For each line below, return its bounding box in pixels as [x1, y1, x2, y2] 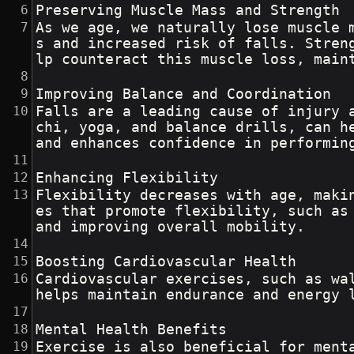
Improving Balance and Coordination [36, 86, 332, 103]
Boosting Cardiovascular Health [36, 254, 297, 270]
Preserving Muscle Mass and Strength [36, 2, 341, 19]
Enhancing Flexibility [36, 170, 219, 186]
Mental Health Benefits [36, 322, 228, 338]
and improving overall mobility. [36, 219, 306, 235]
